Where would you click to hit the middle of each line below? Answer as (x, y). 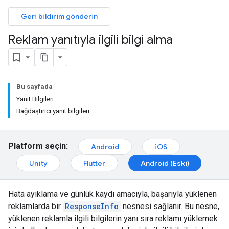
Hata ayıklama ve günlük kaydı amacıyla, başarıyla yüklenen (112, 194)
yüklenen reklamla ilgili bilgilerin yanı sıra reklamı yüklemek (113, 219)
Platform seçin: (38, 146)
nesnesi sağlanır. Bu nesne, (170, 206)
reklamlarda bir (36, 206)
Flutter (94, 163)
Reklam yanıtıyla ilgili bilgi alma (90, 40)
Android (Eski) (165, 163)
